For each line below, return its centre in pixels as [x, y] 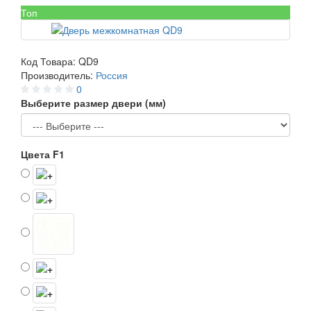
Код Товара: [50, 61]
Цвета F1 [43, 154]
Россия [112, 75]
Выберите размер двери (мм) [93, 103]
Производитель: [58, 75]
